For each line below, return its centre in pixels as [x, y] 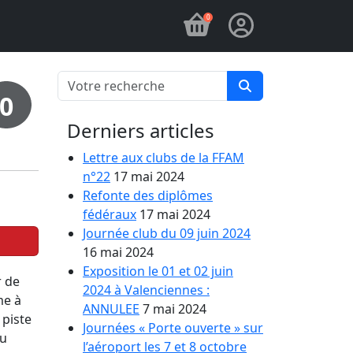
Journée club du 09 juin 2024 [167, 233]
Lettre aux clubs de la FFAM [163, 158]
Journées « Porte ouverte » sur [173, 328]
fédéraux [110, 214]
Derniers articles [136, 130]
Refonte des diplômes [148, 195]
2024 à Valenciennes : [146, 290]
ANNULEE [111, 309]
